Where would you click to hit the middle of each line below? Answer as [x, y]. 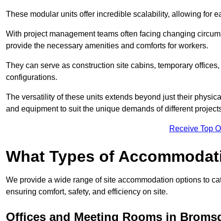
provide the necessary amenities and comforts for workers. [107, 46]
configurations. [32, 77]
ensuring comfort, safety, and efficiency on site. [87, 192]
